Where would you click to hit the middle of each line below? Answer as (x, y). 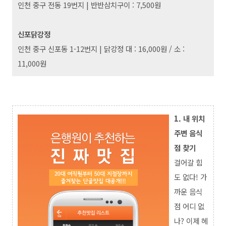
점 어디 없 (189, 206)
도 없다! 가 (190, 177)
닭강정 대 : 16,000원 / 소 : (144, 48)
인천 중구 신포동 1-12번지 (58, 48)
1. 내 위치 (189, 118)
